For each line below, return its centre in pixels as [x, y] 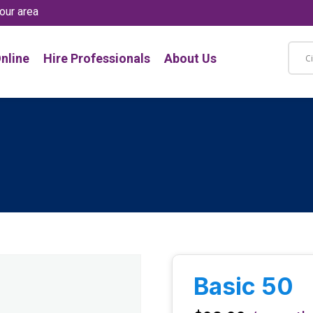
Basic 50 [244, 286]
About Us [190, 58]
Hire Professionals [96, 58]
